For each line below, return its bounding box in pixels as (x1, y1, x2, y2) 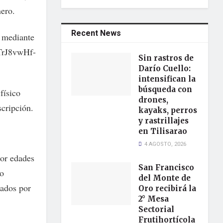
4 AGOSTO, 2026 (143, 140, 187, 148)
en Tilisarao (138, 126, 188, 136)
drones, (138, 95, 169, 105)
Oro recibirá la (138, 184, 197, 193)
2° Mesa (138, 194, 169, 204)
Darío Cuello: (138, 64, 191, 73)
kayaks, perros (138, 106, 198, 115)
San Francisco (138, 163, 195, 172)
